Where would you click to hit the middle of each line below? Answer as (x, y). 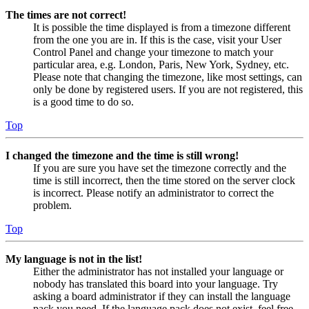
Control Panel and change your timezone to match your (153, 52)
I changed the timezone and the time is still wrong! (122, 155)
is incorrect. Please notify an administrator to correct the (153, 192)
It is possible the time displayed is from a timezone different (162, 27)
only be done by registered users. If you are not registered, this (168, 89)
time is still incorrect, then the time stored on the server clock (164, 180)
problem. (52, 205)
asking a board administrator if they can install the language (162, 296)
